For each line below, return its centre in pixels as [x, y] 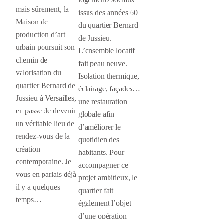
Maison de [32, 22]
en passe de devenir [46, 111]
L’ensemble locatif [107, 51]
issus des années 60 [108, 13]
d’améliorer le [99, 127]
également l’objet [105, 203]
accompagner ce [103, 165]
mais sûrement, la [42, 9]
